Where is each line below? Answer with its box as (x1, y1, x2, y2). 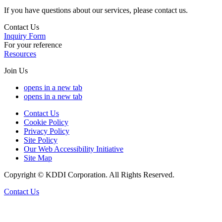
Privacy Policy (24, 127, 69, 136)
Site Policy (24, 136, 57, 145)
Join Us (4, 66, 28, 75)
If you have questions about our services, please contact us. (4, 6, 188, 15)
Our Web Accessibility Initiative (24, 145, 123, 154)
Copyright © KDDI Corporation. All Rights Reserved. (4, 170, 174, 179)
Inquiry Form (4, 32, 46, 41)
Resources (4, 50, 36, 58)
